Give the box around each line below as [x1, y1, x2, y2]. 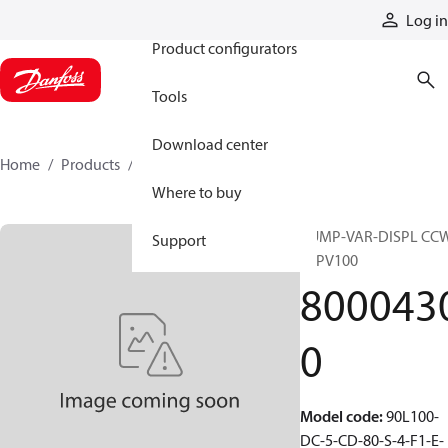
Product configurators [152, 38, 297, 58]
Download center [152, 134, 268, 154]
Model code [300, 406, 379, 426]
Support [152, 230, 206, 250]
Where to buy [152, 182, 242, 202]
